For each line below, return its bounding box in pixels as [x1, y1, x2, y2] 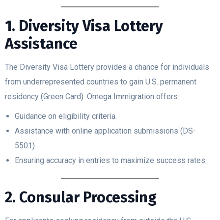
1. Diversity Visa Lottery [5, 17, 163, 35]
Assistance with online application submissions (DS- [15, 126, 196, 136]
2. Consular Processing [5, 189, 157, 207]
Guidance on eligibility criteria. [15, 111, 117, 121]
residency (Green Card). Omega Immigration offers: [5, 92, 179, 102]
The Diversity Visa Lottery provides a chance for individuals [5, 62, 209, 72]
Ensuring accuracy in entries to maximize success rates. [15, 156, 207, 165]
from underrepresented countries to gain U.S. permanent [5, 77, 196, 87]
